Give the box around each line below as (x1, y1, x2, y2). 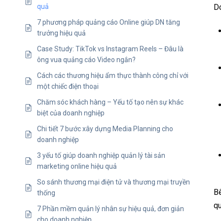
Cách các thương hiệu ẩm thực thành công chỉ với (37, 72, 188, 80)
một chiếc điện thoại (37, 82, 99, 91)
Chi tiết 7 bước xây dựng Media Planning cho (37, 125, 173, 133)
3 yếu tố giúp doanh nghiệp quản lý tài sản (37, 151, 165, 160)
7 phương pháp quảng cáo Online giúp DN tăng (37, 18, 180, 27)
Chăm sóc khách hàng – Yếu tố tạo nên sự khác (37, 98, 184, 107)
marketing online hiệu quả (37, 162, 117, 171)
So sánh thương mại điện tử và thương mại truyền (37, 178, 190, 186)
